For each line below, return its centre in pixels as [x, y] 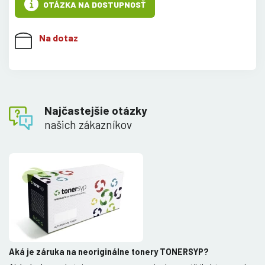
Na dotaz [58, 37]
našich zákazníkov [88, 125]
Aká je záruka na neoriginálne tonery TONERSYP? [109, 252]
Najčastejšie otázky [96, 111]
